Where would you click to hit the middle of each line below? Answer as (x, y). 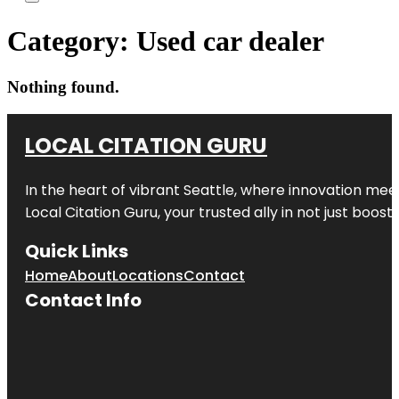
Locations (148, 275)
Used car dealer (230, 41)
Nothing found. (63, 86)
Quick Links (77, 251)
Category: (72, 41)
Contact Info (83, 300)
